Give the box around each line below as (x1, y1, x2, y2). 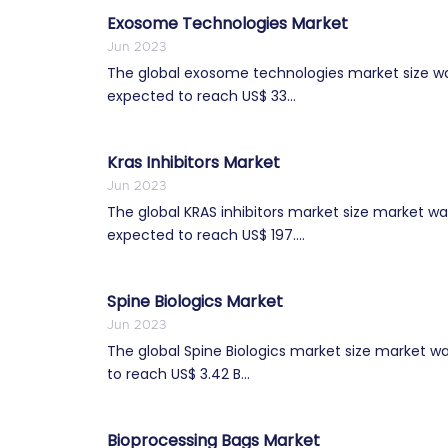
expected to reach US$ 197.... (107, 224, 305, 245)
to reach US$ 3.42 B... (107, 363, 250, 384)
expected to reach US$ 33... (107, 85, 296, 106)
